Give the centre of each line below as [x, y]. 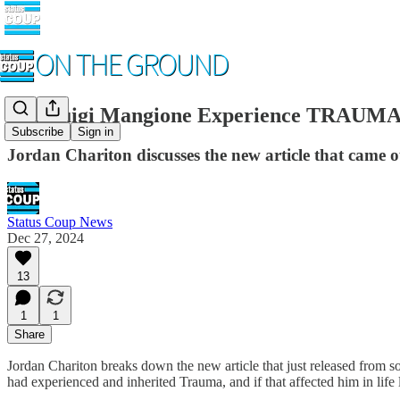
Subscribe [37, 132]
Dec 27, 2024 [46, 237]
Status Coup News [60, 221]
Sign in [96, 132]
